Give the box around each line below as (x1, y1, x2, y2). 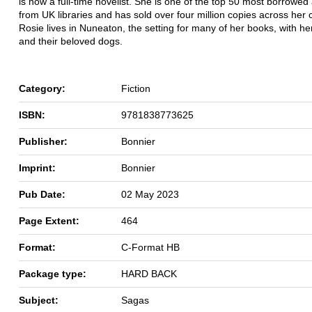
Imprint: (19, 162, 56, 173)
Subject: (19, 294, 58, 306)
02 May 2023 (121, 188, 179, 200)
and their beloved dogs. (19, 35, 123, 47)
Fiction (121, 82, 150, 94)
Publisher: (19, 135, 68, 147)
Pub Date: (19, 188, 65, 200)
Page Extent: (19, 214, 79, 226)
